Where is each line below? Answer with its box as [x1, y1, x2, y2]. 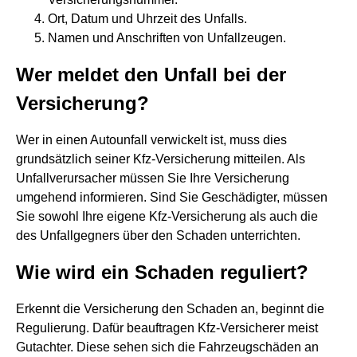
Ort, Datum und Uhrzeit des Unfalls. [48, 12, 247, 25]
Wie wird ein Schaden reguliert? [16, 261, 308, 283]
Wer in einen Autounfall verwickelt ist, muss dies [16, 133, 287, 147]
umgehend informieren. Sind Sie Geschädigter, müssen [16, 190, 328, 204]
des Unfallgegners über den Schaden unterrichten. [16, 229, 300, 242]
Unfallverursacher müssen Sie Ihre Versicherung [16, 171, 289, 185]
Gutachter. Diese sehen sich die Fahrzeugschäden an [16, 340, 319, 354]
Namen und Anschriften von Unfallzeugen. [48, 31, 286, 45]
